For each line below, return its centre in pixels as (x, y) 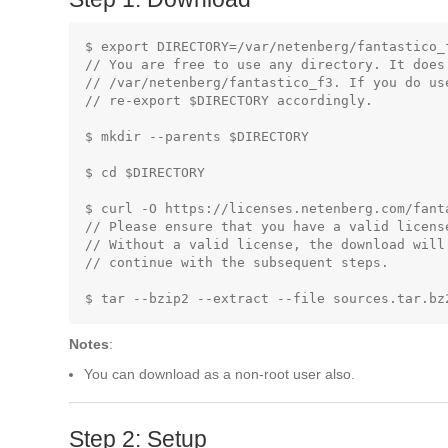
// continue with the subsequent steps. (237, 262)
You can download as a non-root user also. (219, 374)
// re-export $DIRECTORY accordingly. (229, 100)
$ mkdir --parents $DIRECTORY (197, 136)
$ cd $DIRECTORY (145, 172)
